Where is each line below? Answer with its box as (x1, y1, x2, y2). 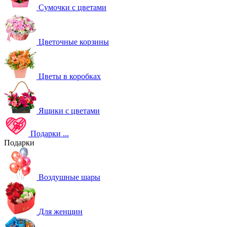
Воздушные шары (39, 173, 100, 181)
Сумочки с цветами (39, 3, 106, 12)
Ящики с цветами (39, 106, 100, 115)
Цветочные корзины (39, 37, 109, 46)
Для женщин (39, 207, 83, 216)
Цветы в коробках (39, 72, 101, 81)
